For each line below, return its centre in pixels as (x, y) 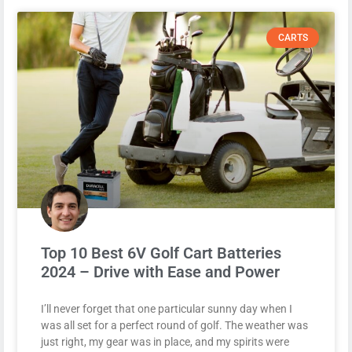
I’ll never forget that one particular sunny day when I (167, 309)
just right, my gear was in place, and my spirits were (165, 342)
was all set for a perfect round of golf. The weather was (174, 326)
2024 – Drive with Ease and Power (160, 272)
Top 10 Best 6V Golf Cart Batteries (161, 253)
